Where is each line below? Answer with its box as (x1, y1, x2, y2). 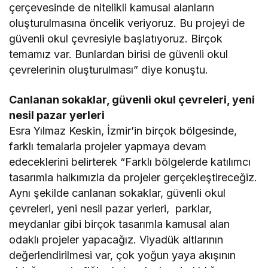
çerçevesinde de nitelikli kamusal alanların (9, 1, 215, 14)
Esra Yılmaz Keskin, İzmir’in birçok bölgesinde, (9, 124, 237, 138)
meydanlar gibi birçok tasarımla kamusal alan (9, 218, 230, 231)
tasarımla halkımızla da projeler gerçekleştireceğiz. (9, 171, 258, 184)
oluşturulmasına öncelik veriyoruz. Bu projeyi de (9, 17, 245, 30)
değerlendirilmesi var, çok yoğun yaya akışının (9, 249, 236, 262)
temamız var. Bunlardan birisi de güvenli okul (9, 48, 229, 61)
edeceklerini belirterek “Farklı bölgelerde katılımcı (9, 156, 251, 169)
